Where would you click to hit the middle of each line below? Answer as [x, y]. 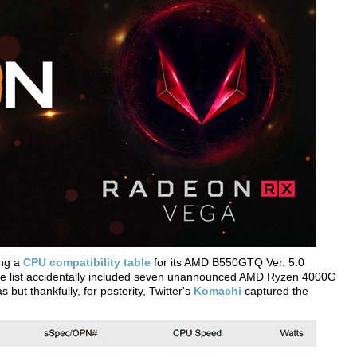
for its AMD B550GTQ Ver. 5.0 [228, 262]
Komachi [218, 291]
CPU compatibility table [87, 262]
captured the [275, 291]
